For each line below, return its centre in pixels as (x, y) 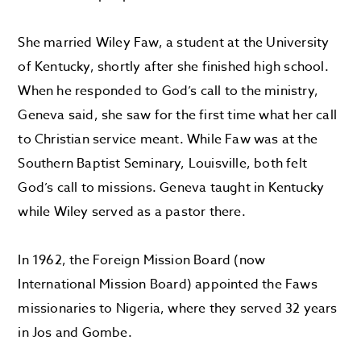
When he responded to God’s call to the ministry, (168, 91)
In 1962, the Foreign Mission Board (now (142, 260)
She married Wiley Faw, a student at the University (174, 43)
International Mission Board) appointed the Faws (168, 284)
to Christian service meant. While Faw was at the (168, 139)
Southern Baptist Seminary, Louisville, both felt (163, 164)
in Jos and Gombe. (75, 333)
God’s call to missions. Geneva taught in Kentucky (171, 188)
